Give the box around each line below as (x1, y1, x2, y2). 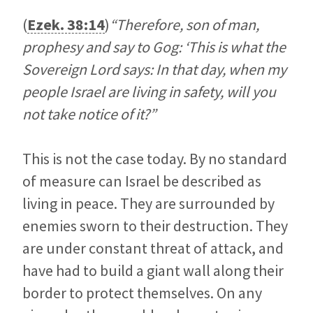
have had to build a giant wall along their (22, 261, 284, 281)
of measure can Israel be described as (22, 171, 261, 191)
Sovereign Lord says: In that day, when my (22, 59, 286, 80)
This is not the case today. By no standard (22, 149, 287, 169)
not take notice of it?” (22, 104, 156, 124)
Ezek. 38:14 (27, 15, 105, 35)
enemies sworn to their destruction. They (22, 216, 288, 236)
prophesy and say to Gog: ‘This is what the (22, 37, 286, 57)
